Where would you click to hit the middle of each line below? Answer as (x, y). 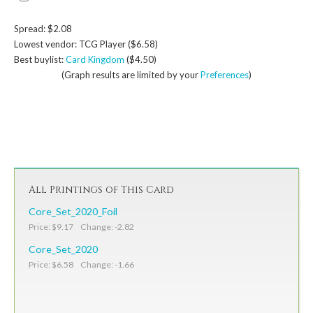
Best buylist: (40, 59)
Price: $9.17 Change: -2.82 (81, 226)
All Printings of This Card (101, 189)
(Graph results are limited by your (131, 74)
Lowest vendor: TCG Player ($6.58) (86, 44)
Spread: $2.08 (43, 28)
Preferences (225, 74)
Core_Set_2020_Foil (73, 211)
